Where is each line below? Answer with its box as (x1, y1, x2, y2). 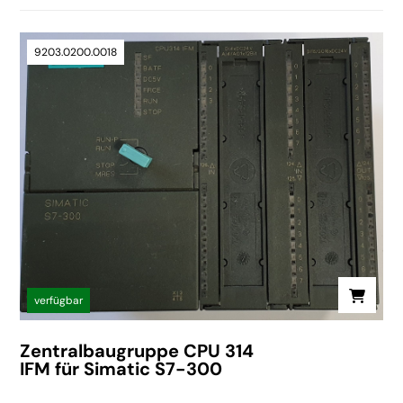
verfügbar (34, 292, 84, 308)
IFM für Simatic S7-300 (20, 356, 223, 381)
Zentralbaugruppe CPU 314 (20, 338, 255, 363)
